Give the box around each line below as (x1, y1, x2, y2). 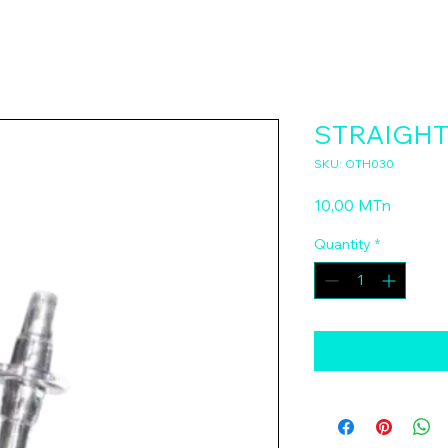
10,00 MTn (314, 194, 391, 215)
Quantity (314, 234, 371, 253)
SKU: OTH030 (314, 155, 394, 171)
